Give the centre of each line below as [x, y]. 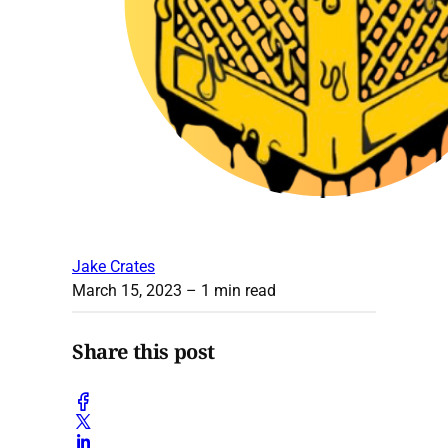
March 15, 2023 [127, 290]
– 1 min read [229, 290]
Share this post [143, 352]
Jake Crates [113, 266]
